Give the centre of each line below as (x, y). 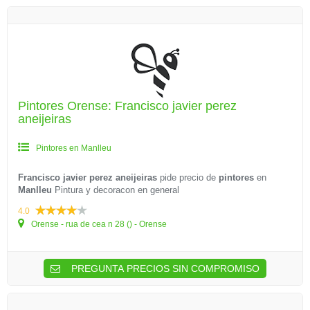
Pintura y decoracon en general (116, 190)
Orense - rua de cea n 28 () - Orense (98, 224)
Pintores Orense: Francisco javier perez (127, 106)
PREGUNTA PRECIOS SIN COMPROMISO (164, 268)
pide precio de (188, 177)
